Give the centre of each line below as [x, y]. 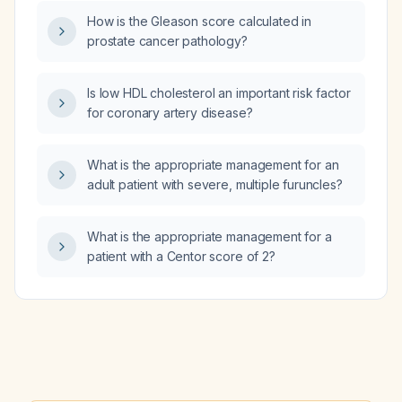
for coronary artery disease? [170, 113]
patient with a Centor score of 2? [181, 256]
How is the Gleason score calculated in [199, 21]
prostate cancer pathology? [167, 41]
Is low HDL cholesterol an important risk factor [219, 93]
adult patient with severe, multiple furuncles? [215, 184]
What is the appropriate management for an [213, 165]
